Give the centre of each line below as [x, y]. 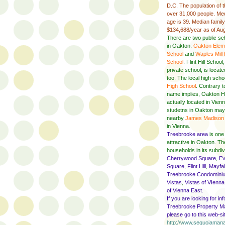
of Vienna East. [185, 190]
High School [181, 86]
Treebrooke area [187, 134]
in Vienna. [179, 126]
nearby [176, 118]
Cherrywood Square [191, 158]
